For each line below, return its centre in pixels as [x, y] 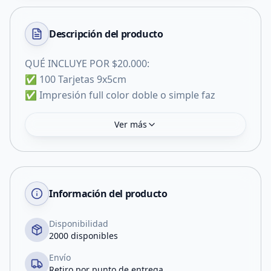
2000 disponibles [83, 236]
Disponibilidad [79, 224]
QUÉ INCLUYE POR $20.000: [87, 64]
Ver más [131, 124]
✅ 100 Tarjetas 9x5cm [76, 79]
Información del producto [108, 194]
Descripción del [85, 34]
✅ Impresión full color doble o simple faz [120, 95]
